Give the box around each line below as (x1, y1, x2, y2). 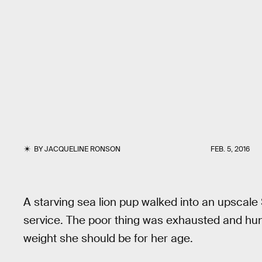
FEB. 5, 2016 (211, 144, 250, 154)
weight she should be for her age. (23, 231, 193, 246)
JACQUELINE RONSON (44, 144, 121, 154)
